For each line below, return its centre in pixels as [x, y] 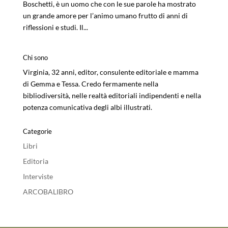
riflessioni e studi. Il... [55, 27]
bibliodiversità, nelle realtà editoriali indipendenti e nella [112, 95]
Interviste [38, 176]
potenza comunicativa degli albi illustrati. [87, 107]
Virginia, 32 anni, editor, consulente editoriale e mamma [110, 72]
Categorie [37, 131]
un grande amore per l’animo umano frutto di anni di [105, 15]
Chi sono [35, 57]
